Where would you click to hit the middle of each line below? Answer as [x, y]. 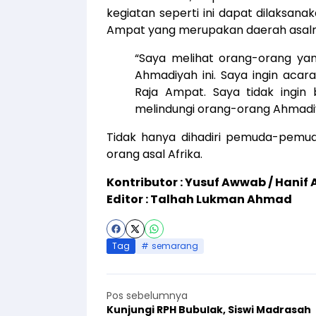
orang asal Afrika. [154, 154]
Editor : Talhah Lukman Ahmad [199, 199]
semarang [175, 246]
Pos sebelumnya [147, 296]
